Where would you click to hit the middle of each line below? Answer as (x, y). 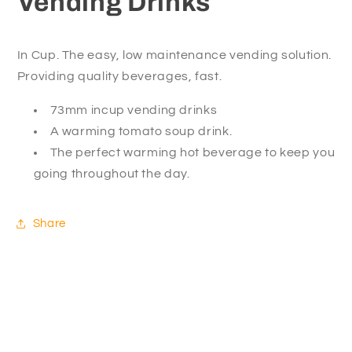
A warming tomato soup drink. (141, 131)
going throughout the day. (112, 173)
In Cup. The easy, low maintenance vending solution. (174, 55)
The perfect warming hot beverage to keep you (192, 152)
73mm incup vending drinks (134, 110)
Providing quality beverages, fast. (119, 77)
